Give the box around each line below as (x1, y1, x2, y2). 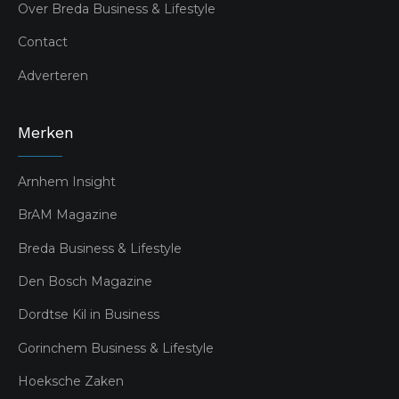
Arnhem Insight (18, 174, 116, 191)
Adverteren (18, 68, 88, 85)
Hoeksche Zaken (18, 373, 124, 390)
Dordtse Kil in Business (18, 306, 159, 323)
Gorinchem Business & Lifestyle (18, 340, 214, 357)
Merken (18, 123, 74, 142)
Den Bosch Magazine (18, 273, 152, 290)
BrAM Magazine (18, 207, 118, 224)
